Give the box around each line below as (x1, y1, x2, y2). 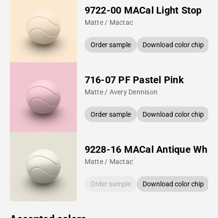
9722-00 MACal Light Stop (84, 4, 202, 16)
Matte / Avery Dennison (84, 88, 158, 96)
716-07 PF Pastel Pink (84, 73, 184, 86)
